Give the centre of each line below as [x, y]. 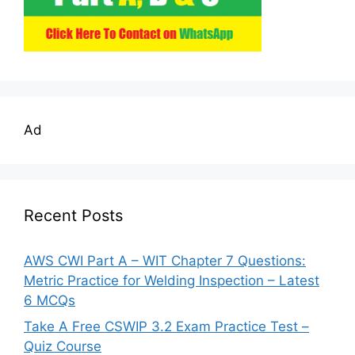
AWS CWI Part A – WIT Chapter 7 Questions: [165, 260]
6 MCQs [50, 300]
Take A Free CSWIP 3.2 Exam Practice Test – [166, 326]
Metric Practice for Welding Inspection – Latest [172, 280]
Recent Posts [73, 215]
